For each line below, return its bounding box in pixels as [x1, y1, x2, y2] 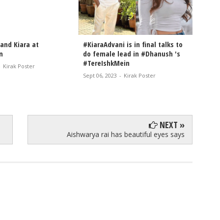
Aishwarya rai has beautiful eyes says [67, 129, 185, 139]
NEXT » [158, 118, 185, 131]
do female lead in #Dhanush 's [83, 48, 180, 58]
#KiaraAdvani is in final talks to [83, 39, 183, 49]
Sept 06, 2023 [83, 71, 117, 79]
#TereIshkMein [83, 57, 130, 68]
